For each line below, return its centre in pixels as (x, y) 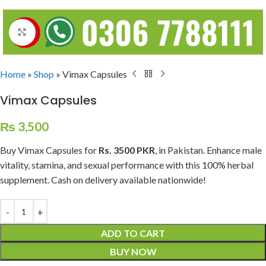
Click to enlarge (67, 33)
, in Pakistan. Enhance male (208, 150)
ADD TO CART (133, 233)
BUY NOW (133, 251)
